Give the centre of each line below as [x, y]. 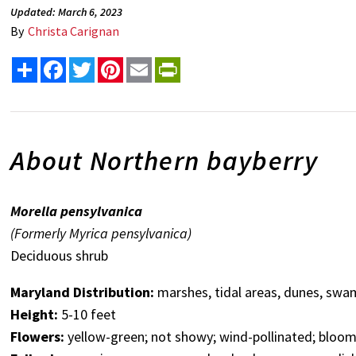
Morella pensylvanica [77, 211]
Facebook [92, 64]
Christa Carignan [74, 31]
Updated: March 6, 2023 [67, 12]
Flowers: [39, 337]
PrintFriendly [217, 64]
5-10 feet [87, 315]
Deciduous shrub [60, 256]
